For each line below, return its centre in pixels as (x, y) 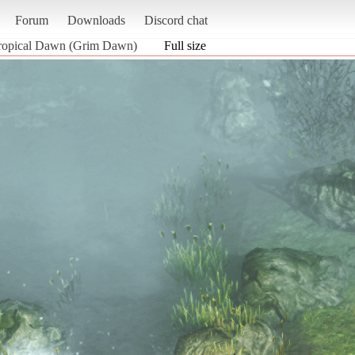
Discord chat (176, 20)
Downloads (96, 20)
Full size (185, 45)
